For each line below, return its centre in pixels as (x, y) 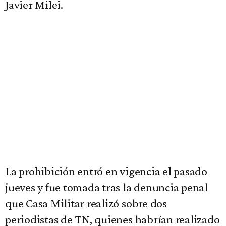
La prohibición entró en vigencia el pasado (106, 171)
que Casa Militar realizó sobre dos (86, 203)
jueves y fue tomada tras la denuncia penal (106, 187)
